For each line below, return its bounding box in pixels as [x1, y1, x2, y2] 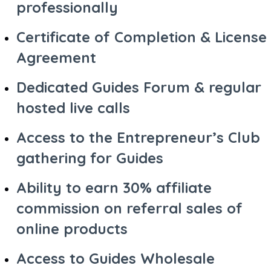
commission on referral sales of [16, 198, 243, 217]
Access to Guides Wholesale [16, 249, 215, 267]
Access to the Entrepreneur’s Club [16, 128, 260, 146]
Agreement [16, 48, 96, 67]
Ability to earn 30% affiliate [16, 178, 212, 197]
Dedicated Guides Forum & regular [16, 77, 261, 96]
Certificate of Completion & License [16, 27, 267, 46]
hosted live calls [16, 98, 130, 117]
